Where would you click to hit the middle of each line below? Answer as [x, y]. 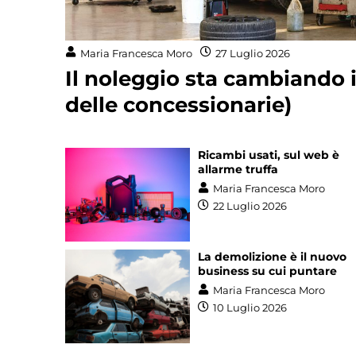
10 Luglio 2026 [250, 308]
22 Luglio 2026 [250, 206]
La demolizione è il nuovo [273, 256]
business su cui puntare [268, 271]
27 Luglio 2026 [253, 53]
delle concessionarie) [178, 105]
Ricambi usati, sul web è [269, 155]
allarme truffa [238, 169]
